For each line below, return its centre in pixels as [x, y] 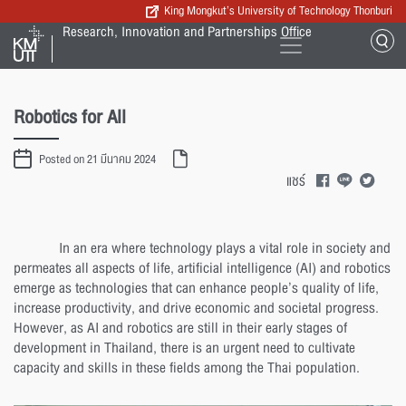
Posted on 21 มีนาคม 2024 [97, 159]
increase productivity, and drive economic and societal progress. [196, 308]
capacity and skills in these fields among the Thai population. [187, 368]
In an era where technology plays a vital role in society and [225, 248]
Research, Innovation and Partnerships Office [188, 32]
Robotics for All [70, 117]
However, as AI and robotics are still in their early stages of [180, 328]
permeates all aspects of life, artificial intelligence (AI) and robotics [202, 268]
